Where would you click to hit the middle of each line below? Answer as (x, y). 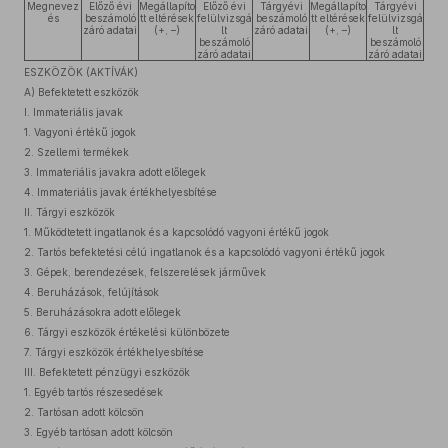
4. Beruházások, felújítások (91, 292)
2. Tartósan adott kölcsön (84, 412)
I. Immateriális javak (73, 112)
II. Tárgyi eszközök (69, 212)
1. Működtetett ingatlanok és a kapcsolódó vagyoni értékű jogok (176, 232)
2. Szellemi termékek (76, 152)
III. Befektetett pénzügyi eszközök (107, 372)
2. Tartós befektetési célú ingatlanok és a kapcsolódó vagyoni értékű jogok (204, 252)
